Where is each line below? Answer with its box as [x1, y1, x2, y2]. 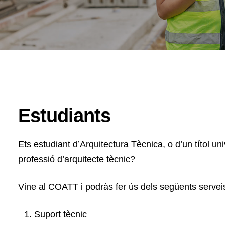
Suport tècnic [34, 209, 87, 219]
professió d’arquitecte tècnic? [18, 154, 135, 164]
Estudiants [18, 105, 110, 126]
